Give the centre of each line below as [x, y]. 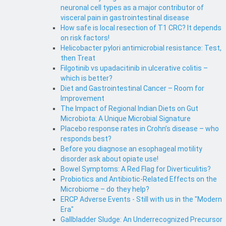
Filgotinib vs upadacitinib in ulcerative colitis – [134, 68]
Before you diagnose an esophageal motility [131, 149]
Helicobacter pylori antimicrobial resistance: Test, [141, 48]
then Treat [78, 58]
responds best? [86, 139]
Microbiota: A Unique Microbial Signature [126, 119]
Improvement [82, 99]
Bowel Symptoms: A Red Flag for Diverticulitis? [136, 169]
